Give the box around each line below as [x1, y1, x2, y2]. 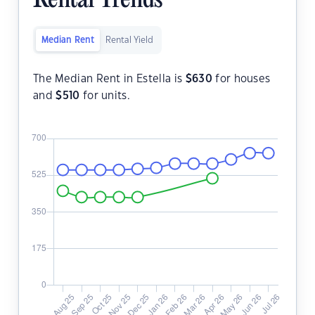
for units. [79, 91, 131, 102]
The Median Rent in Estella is [33, 74, 186, 85]
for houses [212, 74, 271, 85]
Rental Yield [105, 36, 153, 45]
